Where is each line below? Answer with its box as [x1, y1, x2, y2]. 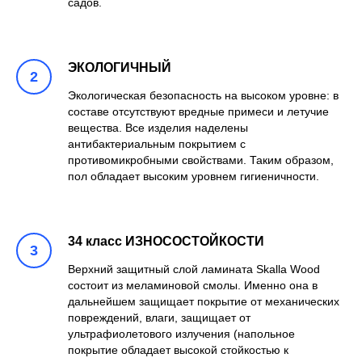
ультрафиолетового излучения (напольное [68, 327, 295, 340]
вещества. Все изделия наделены [68, 121, 248, 134]
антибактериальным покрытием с [68, 137, 246, 150]
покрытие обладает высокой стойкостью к [68, 343, 288, 356]
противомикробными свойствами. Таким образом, [68, 154, 334, 166]
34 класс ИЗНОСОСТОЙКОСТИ [68, 234, 264, 248]
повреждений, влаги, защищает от [68, 311, 250, 324]
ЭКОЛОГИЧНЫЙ [68, 61, 171, 74]
